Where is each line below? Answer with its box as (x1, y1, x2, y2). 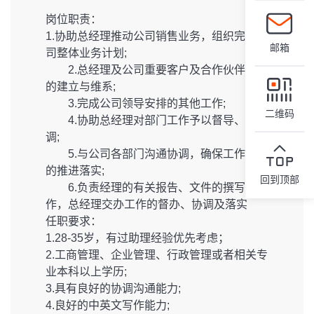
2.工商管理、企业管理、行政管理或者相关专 (46, 249, 268, 261)
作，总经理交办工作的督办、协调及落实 (46, 198, 247, 210)
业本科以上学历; (46, 266, 127, 278)
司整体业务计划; (46, 47, 127, 59)
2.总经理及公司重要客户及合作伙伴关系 (46, 64, 268, 76)
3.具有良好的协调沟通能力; (46, 282, 181, 294)
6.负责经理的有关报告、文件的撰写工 (46, 182, 257, 193)
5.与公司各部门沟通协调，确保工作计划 (46, 148, 268, 160)
